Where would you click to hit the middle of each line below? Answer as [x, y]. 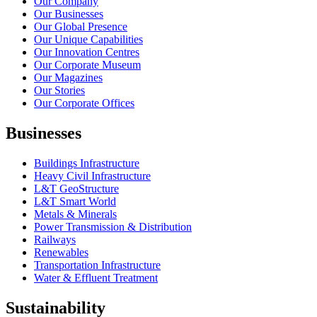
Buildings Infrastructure [87, 163]
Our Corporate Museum [87, 64]
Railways [55, 239]
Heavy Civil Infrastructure [92, 175]
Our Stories [59, 90]
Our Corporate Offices [84, 103]
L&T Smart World [75, 201]
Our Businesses [69, 13]
